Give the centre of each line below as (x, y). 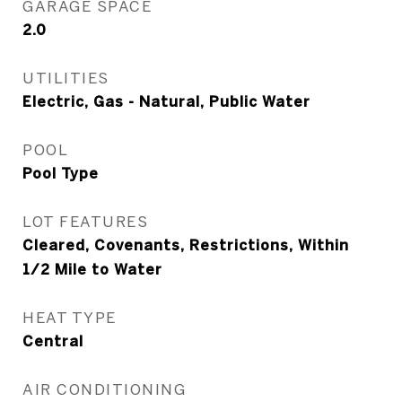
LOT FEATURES (85, 222)
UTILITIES (66, 78)
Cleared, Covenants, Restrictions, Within (186, 245)
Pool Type (61, 174)
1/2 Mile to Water (92, 270)
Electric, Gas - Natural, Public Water (166, 102)
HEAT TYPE (70, 318)
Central (53, 341)
